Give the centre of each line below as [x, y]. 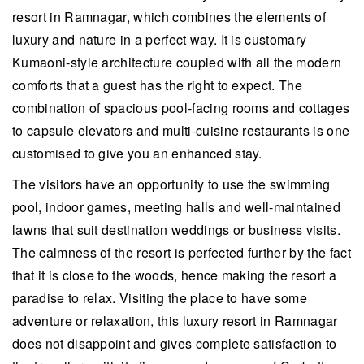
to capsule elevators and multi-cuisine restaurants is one [181, 130]
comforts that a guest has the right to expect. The [158, 84]
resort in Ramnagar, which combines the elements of [169, 16]
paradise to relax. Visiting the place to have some [160, 297]
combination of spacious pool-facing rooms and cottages [181, 107]
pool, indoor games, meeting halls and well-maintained [176, 206]
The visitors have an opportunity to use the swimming [171, 184]
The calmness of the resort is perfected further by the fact [182, 252]
